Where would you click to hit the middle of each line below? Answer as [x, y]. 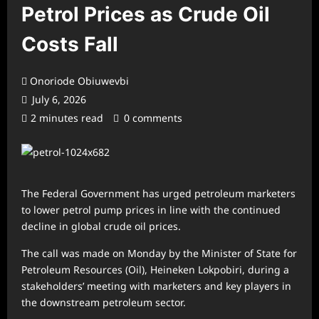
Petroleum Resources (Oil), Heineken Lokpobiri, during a [155, 270]
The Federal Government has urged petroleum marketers [158, 194]
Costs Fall [70, 45]
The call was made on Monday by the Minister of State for [159, 253]
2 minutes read [67, 118]
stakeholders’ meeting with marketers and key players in [156, 286]
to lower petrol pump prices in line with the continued [151, 210]
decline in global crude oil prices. [101, 226]
